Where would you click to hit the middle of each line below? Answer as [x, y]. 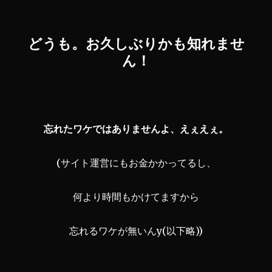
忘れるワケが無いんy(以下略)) [136, 230]
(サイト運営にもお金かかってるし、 [136, 162]
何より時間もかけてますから [136, 196]
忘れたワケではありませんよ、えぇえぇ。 [136, 128]
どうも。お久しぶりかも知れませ [136, 43]
